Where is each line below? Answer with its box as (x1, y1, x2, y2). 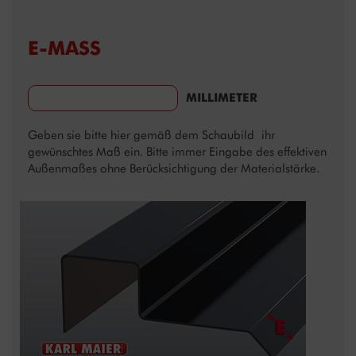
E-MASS (28, 36, 90, 60)
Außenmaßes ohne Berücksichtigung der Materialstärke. (28, 161, 319, 176)
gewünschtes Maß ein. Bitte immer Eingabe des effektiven (28, 145, 327, 160)
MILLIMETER (186, 91, 257, 106)
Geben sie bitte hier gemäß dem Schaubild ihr (28, 128, 275, 143)
